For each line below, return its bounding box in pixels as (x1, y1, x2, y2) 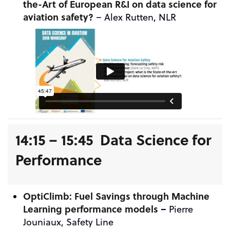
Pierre (169, 203, 193, 216)
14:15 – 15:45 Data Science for (15, 129, 211, 150)
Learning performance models (23, 202, 158, 216)
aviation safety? (23, 10, 93, 24)
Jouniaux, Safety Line (23, 216, 113, 228)
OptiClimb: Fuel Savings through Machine (23, 189, 209, 203)
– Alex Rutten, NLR (93, 11, 176, 24)
